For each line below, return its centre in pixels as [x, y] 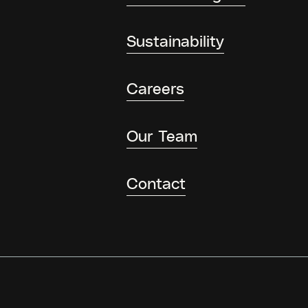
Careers [156, 88]
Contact [156, 183]
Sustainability [176, 40]
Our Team [162, 135]
